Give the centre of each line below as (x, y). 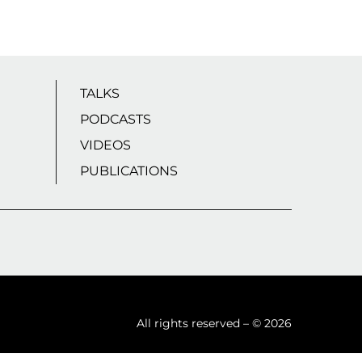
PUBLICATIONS (128, 170)
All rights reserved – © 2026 (214, 324)
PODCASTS (115, 119)
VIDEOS (105, 145)
